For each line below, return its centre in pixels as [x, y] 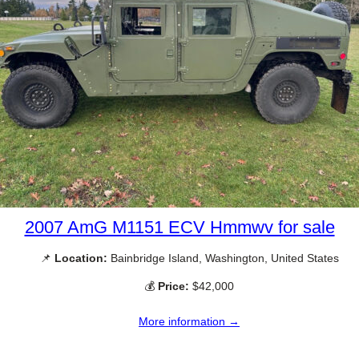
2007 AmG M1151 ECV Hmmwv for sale [179, 227]
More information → [189, 321]
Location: [81, 258]
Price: [173, 286]
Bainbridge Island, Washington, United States [223, 258]
